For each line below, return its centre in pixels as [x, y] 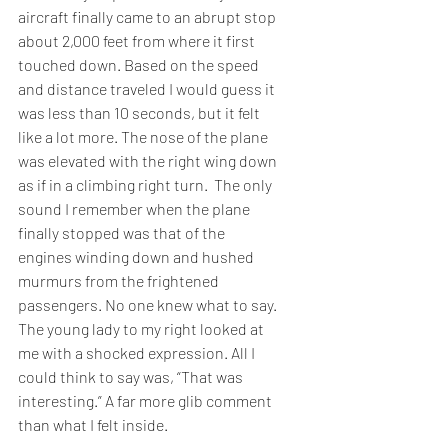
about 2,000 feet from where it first [138, 41]
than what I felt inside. [93, 425]
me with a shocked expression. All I [138, 353]
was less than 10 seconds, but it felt [140, 113]
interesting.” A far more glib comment [146, 401]
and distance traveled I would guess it [148, 89]
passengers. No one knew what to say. [149, 305]
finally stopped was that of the [123, 233]
